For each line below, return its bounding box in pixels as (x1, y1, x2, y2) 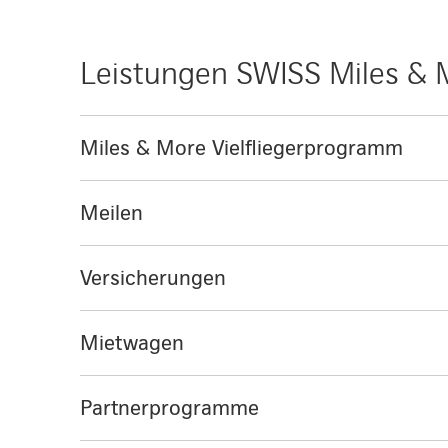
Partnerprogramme (80, 393, 259, 420)
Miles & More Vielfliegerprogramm (80, 133, 403, 160)
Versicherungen (80, 263, 226, 290)
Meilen (80, 198, 143, 225)
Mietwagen (80, 328, 184, 355)
